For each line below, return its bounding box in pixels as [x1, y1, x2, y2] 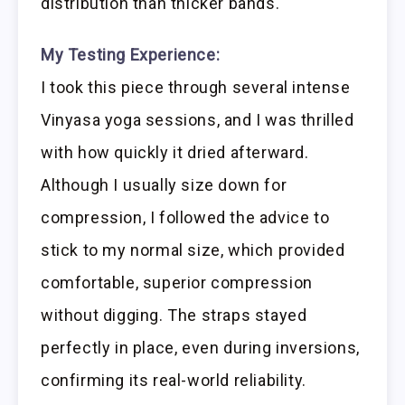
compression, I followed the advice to [41, 208, 330, 228]
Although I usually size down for [41, 175, 287, 195]
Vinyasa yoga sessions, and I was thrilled [41, 110, 354, 130]
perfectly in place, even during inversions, [41, 338, 360, 358]
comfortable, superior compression [41, 273, 313, 293]
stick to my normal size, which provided [41, 240, 345, 260]
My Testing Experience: [41, 45, 221, 65]
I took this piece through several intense [41, 78, 351, 98]
